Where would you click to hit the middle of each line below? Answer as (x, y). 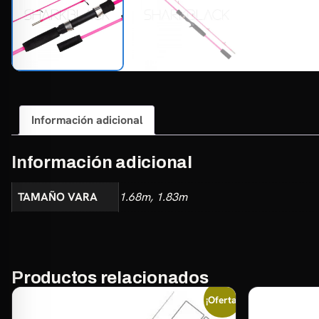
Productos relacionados (110, 277)
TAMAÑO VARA (58, 197)
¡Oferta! (223, 299)
